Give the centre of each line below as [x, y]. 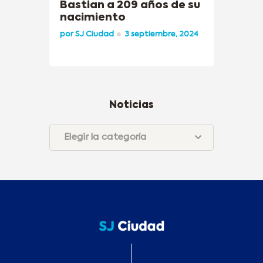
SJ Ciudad [95, 35]
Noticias [131, 106]
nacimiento [93, 18]
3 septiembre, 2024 [162, 35]
